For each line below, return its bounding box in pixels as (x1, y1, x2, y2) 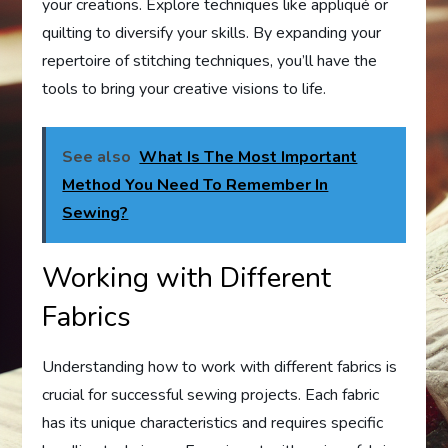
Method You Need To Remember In (62, 174, 329, 196)
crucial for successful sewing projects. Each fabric (42, 384, 380, 406)
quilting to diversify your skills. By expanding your (42, 22, 382, 44)
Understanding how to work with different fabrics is (42, 356, 398, 378)
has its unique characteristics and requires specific (42, 412, 384, 434)
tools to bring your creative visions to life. (42, 78, 327, 100)
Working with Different (42, 259, 332, 297)
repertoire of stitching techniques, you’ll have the (42, 50, 378, 72)
